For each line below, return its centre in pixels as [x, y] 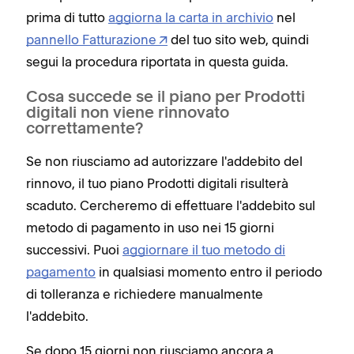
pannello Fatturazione [91, 40]
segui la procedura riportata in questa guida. [157, 62]
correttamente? [85, 130]
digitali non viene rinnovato [128, 114]
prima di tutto [67, 17]
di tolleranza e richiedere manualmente [145, 294]
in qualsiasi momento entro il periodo [209, 272]
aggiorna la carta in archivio [191, 17]
